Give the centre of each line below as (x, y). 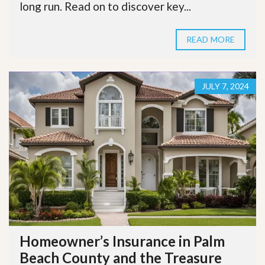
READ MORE (211, 39)
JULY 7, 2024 (225, 86)
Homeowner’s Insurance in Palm (122, 241)
